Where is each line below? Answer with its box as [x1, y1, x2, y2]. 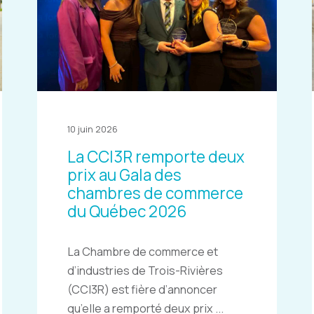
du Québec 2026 [67, 200, 186, 222]
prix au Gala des [67, 163, 182, 186]
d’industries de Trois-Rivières [67, 263, 223, 279]
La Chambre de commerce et [67, 244, 218, 260]
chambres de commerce [67, 182, 243, 204]
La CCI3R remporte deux [67, 145, 245, 168]
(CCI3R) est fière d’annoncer [67, 282, 217, 298]
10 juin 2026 [67, 122, 118, 135]
